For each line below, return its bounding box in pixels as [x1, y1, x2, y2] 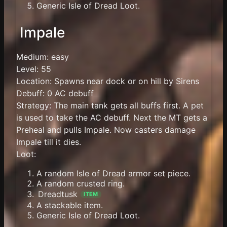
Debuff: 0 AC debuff [16, 88, 94, 99]
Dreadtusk [38, 189, 78, 200]
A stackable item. [36, 200, 103, 210]
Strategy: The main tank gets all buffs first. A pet [16, 100, 204, 111]
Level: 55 [16, 64, 51, 74]
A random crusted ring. [36, 178, 125, 189]
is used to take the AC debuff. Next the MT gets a [16, 112, 207, 123]
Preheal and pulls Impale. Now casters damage [16, 125, 196, 135]
